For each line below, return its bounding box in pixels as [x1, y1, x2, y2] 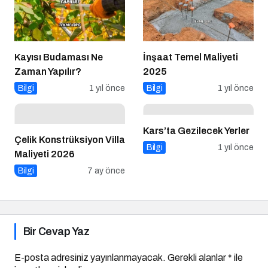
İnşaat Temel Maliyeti [143, 52, 238, 63]
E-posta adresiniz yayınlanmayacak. [14, 252, 166, 263]
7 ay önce [87, 166, 125, 176]
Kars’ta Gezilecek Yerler [143, 125, 250, 136]
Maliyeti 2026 [14, 149, 75, 160]
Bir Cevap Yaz [23, 226, 89, 238]
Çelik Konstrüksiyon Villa [14, 135, 125, 145]
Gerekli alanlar [167, 252, 228, 263]
